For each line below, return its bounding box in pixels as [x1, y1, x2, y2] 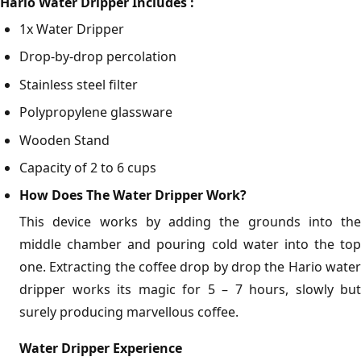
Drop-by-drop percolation [19, 48, 176, 66]
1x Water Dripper [19, 20, 124, 38]
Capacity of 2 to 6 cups [19, 158, 156, 176]
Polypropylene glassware [19, 103, 172, 122]
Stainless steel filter [19, 75, 138, 93]
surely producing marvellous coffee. [19, 303, 239, 322]
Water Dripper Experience [19, 339, 182, 358]
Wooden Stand [19, 131, 110, 149]
